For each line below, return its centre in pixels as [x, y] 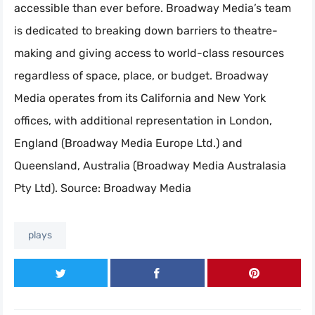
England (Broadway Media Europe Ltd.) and [128, 143]
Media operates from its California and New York [140, 98]
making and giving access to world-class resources [149, 53]
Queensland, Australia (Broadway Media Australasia [150, 165]
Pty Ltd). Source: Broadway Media [103, 188]
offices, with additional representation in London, [143, 120]
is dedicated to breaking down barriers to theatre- [146, 30]
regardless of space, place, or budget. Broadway [141, 75]
